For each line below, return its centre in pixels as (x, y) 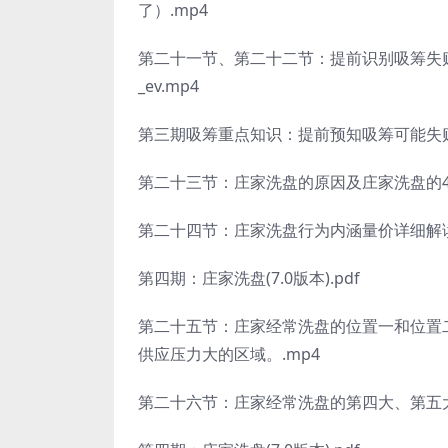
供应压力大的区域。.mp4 (229, 354)
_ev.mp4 (168, 86)
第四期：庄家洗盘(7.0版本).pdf (249, 278)
